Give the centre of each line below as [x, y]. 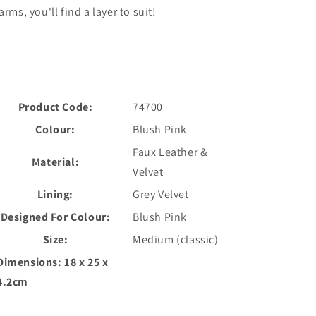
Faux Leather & [170, 152]
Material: [55, 162]
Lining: [55, 194]
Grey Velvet [161, 194]
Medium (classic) [176, 239]
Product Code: [55, 107]
